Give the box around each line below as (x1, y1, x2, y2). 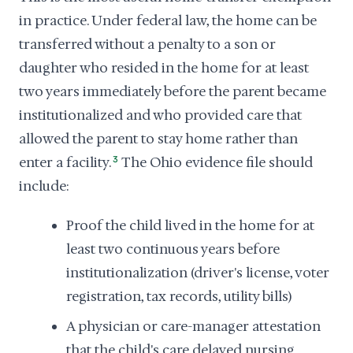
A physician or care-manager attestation (66, 318, 321, 335)
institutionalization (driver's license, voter (66, 264, 329, 281)
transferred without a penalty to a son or (19, 35, 276, 53)
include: (19, 177, 69, 195)
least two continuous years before (66, 240, 280, 258)
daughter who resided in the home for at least (19, 59, 309, 76)
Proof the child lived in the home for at (66, 217, 314, 234)
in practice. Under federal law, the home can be (19, 12, 317, 29)
